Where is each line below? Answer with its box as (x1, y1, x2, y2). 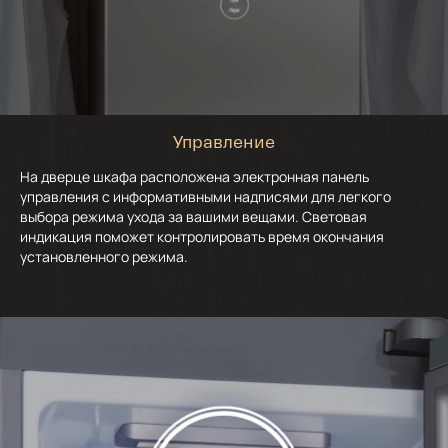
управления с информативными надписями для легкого (20, 187, 391, 207)
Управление (173, 136, 275, 153)
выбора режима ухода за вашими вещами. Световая (20, 207, 367, 227)
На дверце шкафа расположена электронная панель (20, 167, 369, 187)
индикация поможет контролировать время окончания (20, 227, 384, 247)
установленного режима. (20, 247, 188, 267)
